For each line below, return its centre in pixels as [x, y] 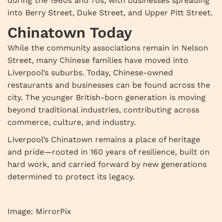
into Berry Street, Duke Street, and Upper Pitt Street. [110, 13]
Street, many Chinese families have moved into [98, 60]
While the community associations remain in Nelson [108, 48]
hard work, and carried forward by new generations [107, 165]
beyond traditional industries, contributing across [103, 110]
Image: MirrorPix [39, 212]
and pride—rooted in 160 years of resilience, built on [109, 152]
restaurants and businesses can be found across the [109, 85]
